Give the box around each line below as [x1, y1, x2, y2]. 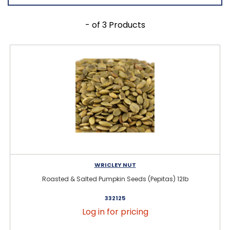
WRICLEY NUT [94, 160, 136, 169]
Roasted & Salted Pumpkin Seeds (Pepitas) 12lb [42, 174, 188, 183]
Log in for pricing [82, 205, 148, 218]
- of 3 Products [85, 18, 145, 31]
